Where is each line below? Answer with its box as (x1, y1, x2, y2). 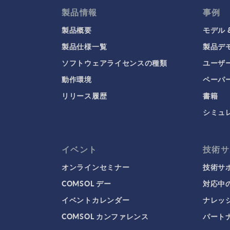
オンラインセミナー (62, 162, 130, 172)
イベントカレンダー (62, 195, 130, 205)
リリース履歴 (62, 90, 107, 101)
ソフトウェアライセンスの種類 (62, 57, 167, 68)
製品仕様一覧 (62, 41, 107, 51)
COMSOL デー (62, 178, 111, 188)
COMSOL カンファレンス (62, 211, 149, 221)
